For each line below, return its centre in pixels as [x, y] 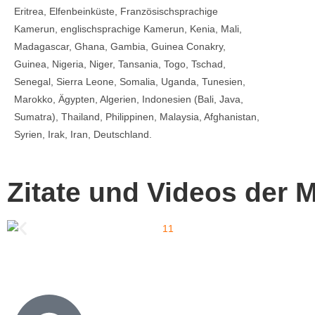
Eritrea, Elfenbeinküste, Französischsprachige [116, 11]
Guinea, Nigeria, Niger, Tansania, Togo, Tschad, [120, 64]
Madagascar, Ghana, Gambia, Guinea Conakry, [120, 46]
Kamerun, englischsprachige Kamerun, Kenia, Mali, [128, 28]
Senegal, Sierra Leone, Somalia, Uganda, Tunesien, [130, 81]
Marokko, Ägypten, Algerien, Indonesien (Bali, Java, [129, 99]
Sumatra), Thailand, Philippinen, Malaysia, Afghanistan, [137, 116]
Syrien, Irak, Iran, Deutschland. [83, 134]
